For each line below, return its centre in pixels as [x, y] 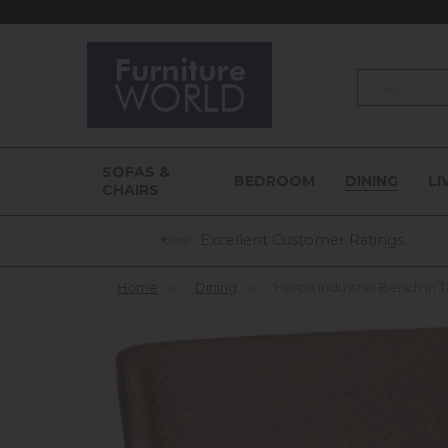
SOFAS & [136, 172]
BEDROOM [274, 181]
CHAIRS [130, 190]
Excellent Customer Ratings [299, 239]
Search [381, 79]
